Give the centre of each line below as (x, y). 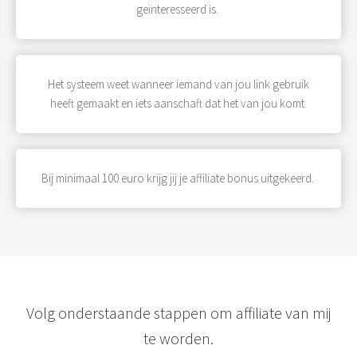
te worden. (178, 339)
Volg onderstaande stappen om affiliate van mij (178, 313)
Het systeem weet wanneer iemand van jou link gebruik (178, 84)
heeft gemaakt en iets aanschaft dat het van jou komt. (178, 103)
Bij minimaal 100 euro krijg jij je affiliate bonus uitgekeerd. (178, 178)
